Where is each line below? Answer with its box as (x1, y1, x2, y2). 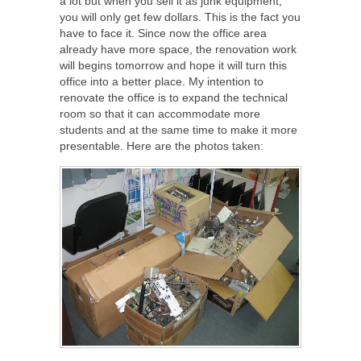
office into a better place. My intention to (60, 74, 263, 88)
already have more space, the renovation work (60, 42, 297, 56)
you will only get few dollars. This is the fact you (60, 10, 301, 23)
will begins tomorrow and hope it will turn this (60, 58, 287, 72)
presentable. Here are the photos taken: (60, 139, 263, 152)
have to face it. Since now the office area (60, 26, 267, 39)
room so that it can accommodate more (60, 106, 260, 120)
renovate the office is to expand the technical (60, 90, 288, 104)
